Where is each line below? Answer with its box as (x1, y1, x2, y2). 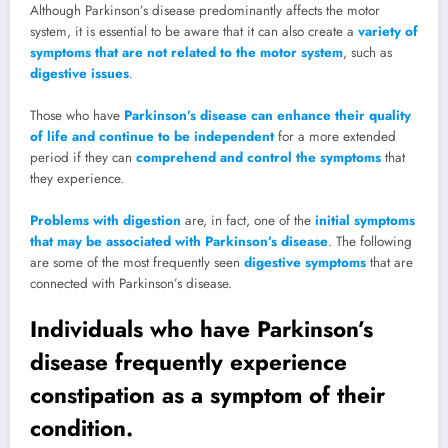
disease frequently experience (30, 345, 347, 378)
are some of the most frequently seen (30, 252, 244, 272)
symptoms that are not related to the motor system (30, 42, 343, 62)
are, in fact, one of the (181, 210, 315, 230)
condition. (30, 411, 133, 444)
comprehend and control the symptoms (136, 147, 381, 167)
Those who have (30, 105, 124, 125)
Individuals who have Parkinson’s (30, 312, 373, 345)
